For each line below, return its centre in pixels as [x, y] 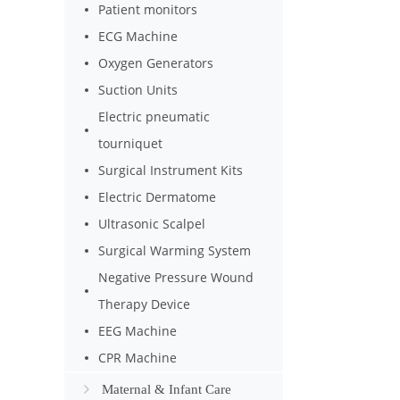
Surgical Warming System [175, 250]
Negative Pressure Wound [176, 277]
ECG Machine [138, 36]
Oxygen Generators [156, 63]
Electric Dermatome [158, 197]
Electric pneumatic [154, 117]
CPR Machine [138, 358]
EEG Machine [138, 331]
